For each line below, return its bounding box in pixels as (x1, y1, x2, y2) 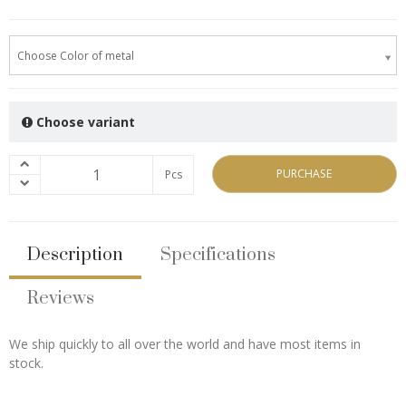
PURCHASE (276, 166, 333, 181)
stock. (9, 354, 43, 372)
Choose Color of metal (17, 48, 134, 63)
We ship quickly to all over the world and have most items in (9, 335, 361, 353)
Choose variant (33, 113, 135, 130)
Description (27, 244, 123, 266)
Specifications (160, 244, 275, 266)
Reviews (27, 287, 94, 310)
